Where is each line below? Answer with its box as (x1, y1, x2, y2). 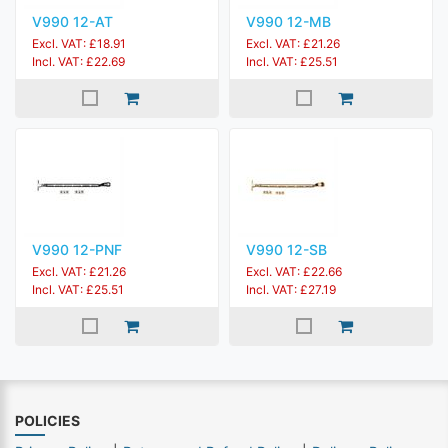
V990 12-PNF (32, 241, 122, 258)
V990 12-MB (246, 13, 331, 30)
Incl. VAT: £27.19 (246, 282, 336, 297)
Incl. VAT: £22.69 (32, 54, 125, 69)
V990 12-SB (246, 241, 327, 258)
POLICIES (15, 412, 80, 429)
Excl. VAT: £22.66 (246, 264, 342, 279)
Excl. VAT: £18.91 (32, 36, 126, 51)
